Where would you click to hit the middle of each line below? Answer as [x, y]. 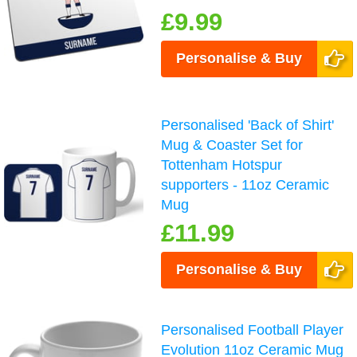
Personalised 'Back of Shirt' [248, 125]
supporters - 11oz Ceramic [245, 184]
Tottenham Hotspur [222, 165]
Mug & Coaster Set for [232, 145]
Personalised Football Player [253, 330]
